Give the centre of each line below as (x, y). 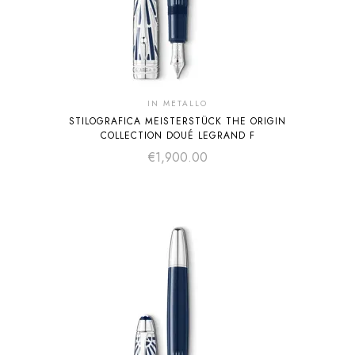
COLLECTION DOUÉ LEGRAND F (177, 136)
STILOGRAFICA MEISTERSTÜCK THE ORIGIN (177, 121)
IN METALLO (177, 103)
